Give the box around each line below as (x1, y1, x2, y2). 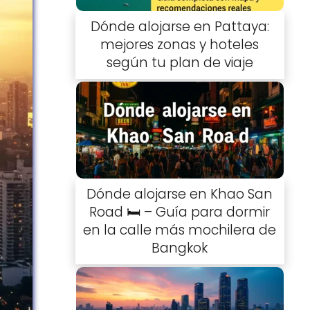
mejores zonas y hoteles (100, 35, 259, 55)
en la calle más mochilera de (83, 220, 277, 239)
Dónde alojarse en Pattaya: (90, 17, 269, 37)
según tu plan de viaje (106, 53, 253, 73)
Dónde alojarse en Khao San (86, 184, 273, 203)
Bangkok (152, 238, 208, 257)
